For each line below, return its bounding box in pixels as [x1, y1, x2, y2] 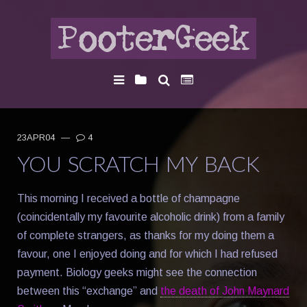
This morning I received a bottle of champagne [17, 192, 240, 204]
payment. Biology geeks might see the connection [17, 266, 257, 278]
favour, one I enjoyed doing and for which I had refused [17, 247, 278, 260]
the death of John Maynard [160, 284, 289, 297]
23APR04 [17, 132, 58, 143]
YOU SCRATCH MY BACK [17, 149, 259, 177]
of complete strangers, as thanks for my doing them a [17, 229, 274, 241]
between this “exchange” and [17, 284, 160, 297]
